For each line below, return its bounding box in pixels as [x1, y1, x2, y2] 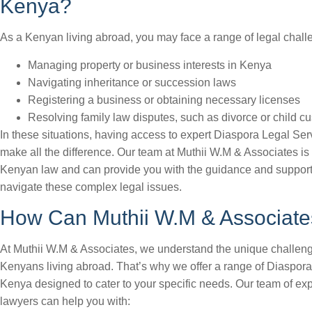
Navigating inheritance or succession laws [28, 77, 236, 88]
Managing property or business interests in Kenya [28, 59, 272, 71]
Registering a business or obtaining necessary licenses [28, 94, 300, 106]
